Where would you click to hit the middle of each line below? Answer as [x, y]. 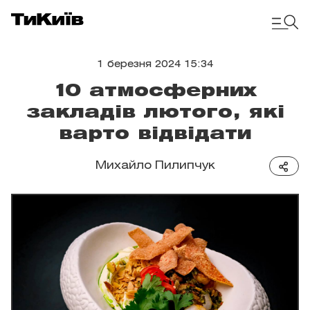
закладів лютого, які [155, 113]
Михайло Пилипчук [155, 166]
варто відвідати [155, 134]
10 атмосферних [155, 91]
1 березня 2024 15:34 [155, 65]
